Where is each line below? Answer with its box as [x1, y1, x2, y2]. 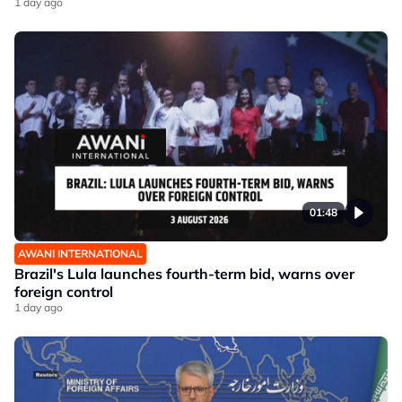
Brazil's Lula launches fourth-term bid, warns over [14, 265, 354, 284]
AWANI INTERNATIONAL [18, 247, 143, 261]
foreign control [14, 283, 113, 301]
